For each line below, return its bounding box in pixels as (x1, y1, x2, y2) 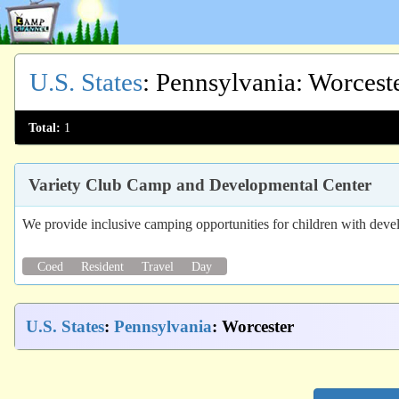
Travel (142, 259, 174, 273)
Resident (81, 259, 124, 273)
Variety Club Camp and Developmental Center (28, 175, 371, 194)
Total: (28, 120, 61, 134)
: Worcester (212, 317, 294, 337)
